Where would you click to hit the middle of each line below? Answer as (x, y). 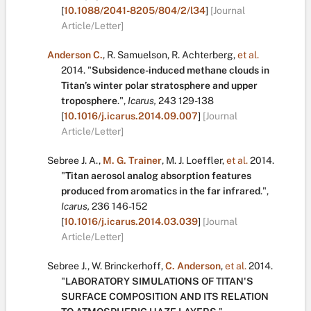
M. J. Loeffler (194, 160)
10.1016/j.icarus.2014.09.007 (131, 116)
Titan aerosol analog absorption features (158, 176)
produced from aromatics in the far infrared (161, 191)
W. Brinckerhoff (126, 266)
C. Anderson (193, 266)
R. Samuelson (137, 55)
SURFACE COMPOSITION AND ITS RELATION (165, 296)
